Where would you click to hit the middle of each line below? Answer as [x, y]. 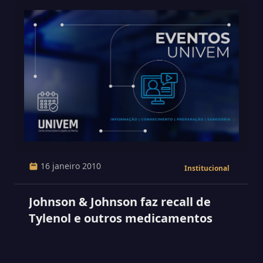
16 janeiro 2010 [71, 166]
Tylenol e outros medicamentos [121, 218]
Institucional [207, 168]
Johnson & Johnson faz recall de [120, 202]
